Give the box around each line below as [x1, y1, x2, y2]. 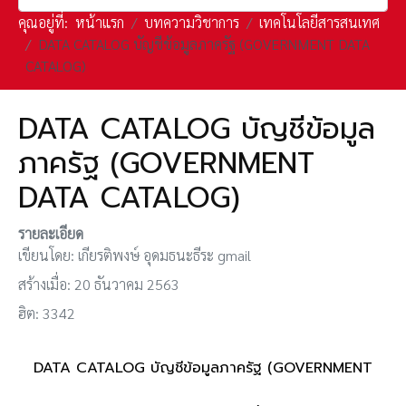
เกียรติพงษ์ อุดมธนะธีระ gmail [78, 245, 251, 265]
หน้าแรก [75, 13, 124, 33]
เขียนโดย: [18, 245, 78, 265]
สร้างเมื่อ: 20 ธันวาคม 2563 [18, 274, 179, 294]
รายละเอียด [18, 223, 83, 243]
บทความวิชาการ [144, 13, 239, 33]
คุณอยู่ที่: [18, 13, 75, 33]
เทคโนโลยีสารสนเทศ [259, 13, 380, 33]
